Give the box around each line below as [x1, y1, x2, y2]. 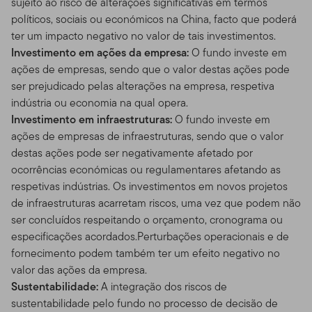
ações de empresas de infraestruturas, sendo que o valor [11, 127, 283, 144]
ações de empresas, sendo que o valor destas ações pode [11, 61, 290, 77]
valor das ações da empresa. [11, 261, 147, 278]
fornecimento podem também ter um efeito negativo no [11, 244, 280, 261]
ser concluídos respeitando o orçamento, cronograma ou [11, 211, 283, 228]
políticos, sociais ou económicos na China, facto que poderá [11, 10, 297, 27]
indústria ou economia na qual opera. [11, 94, 188, 111]
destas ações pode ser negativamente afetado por [11, 144, 253, 161]
